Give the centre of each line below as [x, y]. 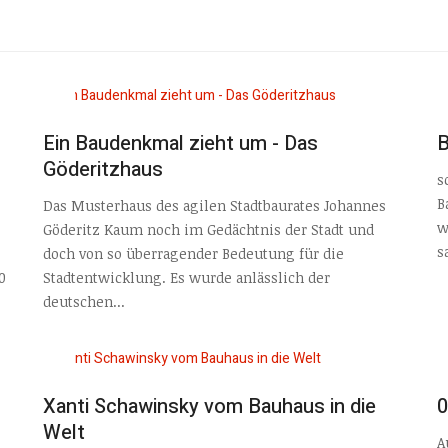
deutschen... [83, 302]
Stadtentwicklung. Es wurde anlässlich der [186, 278]
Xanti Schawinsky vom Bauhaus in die [209, 406]
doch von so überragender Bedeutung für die [193, 254]
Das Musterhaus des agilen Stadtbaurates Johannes [214, 206]
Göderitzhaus [102, 169]
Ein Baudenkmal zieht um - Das [180, 143]
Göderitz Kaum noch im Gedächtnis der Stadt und [208, 230]
